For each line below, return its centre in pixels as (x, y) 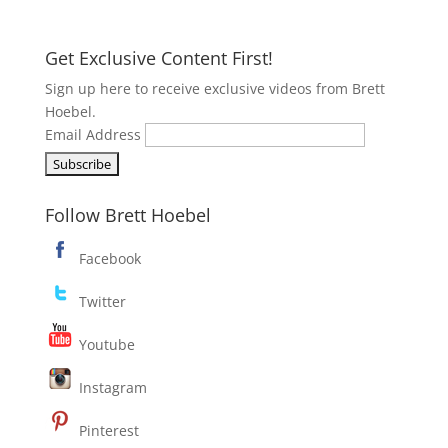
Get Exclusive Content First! (158, 57)
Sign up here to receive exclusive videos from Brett (214, 88)
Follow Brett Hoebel (127, 214)
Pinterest (106, 430)
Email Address (94, 134)
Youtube (104, 344)
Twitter (100, 301)
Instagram (110, 387)
